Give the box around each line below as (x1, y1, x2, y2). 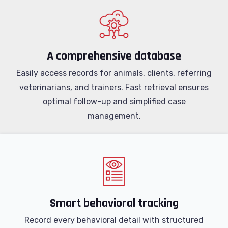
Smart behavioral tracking (49, 195, 179, 211)
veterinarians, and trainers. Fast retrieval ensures (19, 82, 209, 92)
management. (87, 111, 141, 121)
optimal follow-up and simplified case (42, 97, 186, 106)
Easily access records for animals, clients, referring (16, 68, 212, 78)
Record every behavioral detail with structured (24, 215, 204, 225)
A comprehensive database (47, 48, 181, 64)
